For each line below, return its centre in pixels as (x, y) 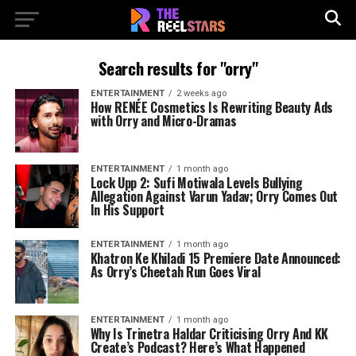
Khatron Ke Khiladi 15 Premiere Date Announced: (215, 258)
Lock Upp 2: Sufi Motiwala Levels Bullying (196, 183)
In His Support (128, 210)
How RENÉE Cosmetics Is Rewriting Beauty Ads (211, 107)
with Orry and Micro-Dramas (163, 121)
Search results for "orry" (178, 68)
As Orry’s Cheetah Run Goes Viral (175, 272)
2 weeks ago (201, 93)
